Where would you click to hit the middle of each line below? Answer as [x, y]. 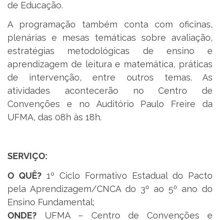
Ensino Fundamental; [51, 202]
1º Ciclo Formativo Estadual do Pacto [127, 175]
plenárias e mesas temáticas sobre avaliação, [110, 38]
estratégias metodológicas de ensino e [110, 51]
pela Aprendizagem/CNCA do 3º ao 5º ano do [110, 189]
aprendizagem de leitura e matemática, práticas [110, 64]
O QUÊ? [25, 175]
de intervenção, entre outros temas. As [110, 78]
